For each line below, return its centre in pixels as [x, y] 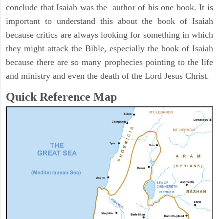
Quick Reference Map [61, 97]
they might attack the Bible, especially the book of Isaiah [109, 49]
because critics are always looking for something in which [109, 35]
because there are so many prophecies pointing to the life [109, 62]
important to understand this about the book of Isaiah [109, 21]
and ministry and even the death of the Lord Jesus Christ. [108, 76]
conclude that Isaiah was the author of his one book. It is [109, 8]
